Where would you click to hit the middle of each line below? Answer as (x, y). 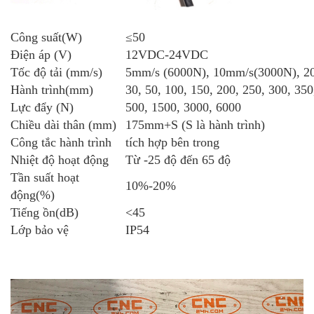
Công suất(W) (46, 37)
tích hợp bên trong (172, 143)
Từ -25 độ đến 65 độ (180, 160)
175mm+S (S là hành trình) (195, 125)
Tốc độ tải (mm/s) (56, 73)
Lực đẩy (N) (42, 108)
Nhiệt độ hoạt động (60, 160)
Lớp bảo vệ (41, 230)
